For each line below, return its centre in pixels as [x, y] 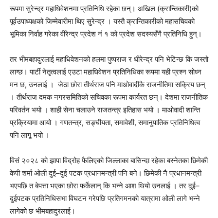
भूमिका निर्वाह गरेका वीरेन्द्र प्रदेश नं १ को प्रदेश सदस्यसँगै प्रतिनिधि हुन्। [106, 34]
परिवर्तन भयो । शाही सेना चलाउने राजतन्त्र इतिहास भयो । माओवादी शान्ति [105, 110]
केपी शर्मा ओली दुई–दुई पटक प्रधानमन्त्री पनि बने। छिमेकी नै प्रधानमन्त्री [106, 173]
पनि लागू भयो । [30, 135]
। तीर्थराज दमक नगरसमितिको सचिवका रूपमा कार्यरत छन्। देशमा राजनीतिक [109, 97]
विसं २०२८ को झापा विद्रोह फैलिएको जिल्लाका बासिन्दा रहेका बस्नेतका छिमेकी [109, 160]
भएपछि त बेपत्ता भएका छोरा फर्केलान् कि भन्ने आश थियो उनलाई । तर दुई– [105, 186]
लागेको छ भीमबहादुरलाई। [43, 211]
